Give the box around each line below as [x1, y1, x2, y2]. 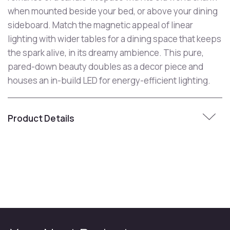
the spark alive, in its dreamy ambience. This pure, [8, 47, 204, 59]
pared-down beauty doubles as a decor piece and [8, 61, 203, 72]
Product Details [8, 112, 74, 124]
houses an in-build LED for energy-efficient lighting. [8, 74, 210, 86]
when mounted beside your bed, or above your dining [8, 5, 218, 17]
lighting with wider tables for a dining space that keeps [8, 33, 221, 45]
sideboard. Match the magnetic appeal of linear [8, 19, 193, 31]
